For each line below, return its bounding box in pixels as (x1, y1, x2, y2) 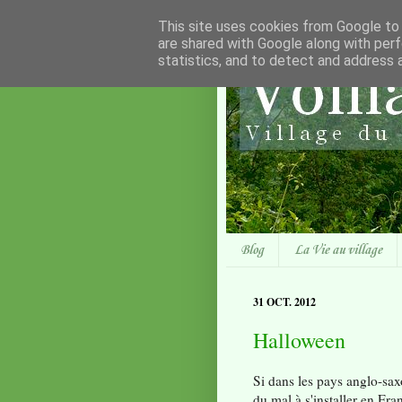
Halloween (253, 326, 345, 355)
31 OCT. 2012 (253, 294, 316, 310)
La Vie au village (294, 241, 382, 258)
